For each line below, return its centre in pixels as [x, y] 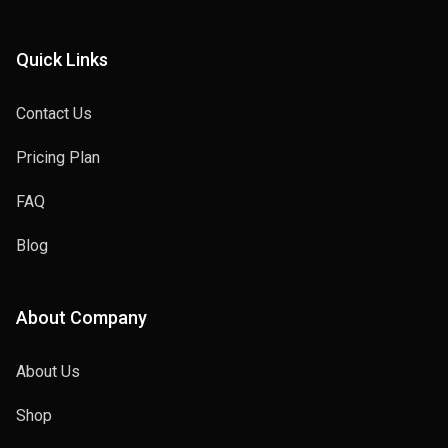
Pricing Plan [58, 158]
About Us [48, 372]
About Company [81, 318]
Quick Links [62, 60]
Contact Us [54, 114]
